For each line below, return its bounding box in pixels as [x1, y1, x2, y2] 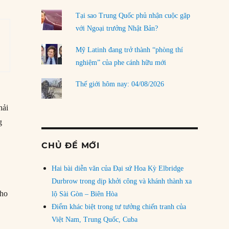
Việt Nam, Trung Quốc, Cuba [52, 216, 138, 224]
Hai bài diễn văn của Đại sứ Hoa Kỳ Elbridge [52, 165, 184, 173]
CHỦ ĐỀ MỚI [41, 141, 100, 151]
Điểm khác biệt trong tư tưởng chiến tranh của [52, 203, 187, 211]
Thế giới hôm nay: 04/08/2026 [75, 80, 164, 88]
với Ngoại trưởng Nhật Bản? [75, 24, 158, 32]
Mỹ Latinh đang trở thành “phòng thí [75, 46, 183, 54]
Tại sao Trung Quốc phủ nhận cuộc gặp [75, 11, 190, 19]
